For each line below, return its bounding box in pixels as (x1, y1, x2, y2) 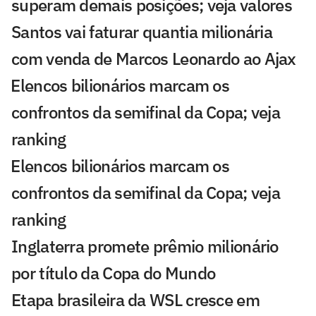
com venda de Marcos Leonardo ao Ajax (11, 47, 296, 70)
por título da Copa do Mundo (11, 261, 216, 284)
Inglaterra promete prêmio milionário (11, 234, 279, 257)
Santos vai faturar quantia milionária (11, 20, 273, 43)
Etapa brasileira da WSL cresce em (11, 288, 260, 311)
